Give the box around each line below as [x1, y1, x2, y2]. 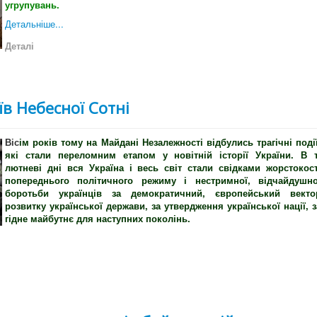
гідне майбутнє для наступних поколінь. [5, 212, 190, 226]
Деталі [5, 39, 34, 53]
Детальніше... [5, 17, 64, 31]
